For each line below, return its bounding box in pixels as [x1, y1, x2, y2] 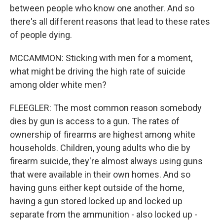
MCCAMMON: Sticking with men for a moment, [10, 53, 192, 63]
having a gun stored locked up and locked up [10, 196, 183, 206]
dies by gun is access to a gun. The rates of [10, 116, 180, 126]
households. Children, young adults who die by [10, 143, 190, 153]
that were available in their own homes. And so [10, 169, 190, 180]
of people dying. [10, 30, 72, 40]
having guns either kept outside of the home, [10, 183, 184, 193]
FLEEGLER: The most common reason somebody [10, 103, 202, 113]
